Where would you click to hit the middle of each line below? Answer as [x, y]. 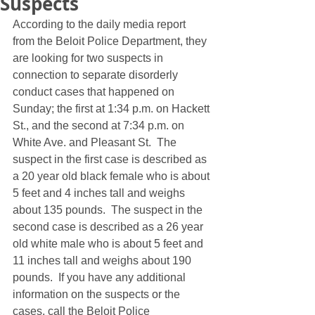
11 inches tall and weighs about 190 [103, 261]
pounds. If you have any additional [101, 277]
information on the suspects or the [98, 294]
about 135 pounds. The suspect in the [109, 210]
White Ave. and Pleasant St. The [96, 142]
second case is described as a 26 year [109, 227]
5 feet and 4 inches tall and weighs [100, 193]
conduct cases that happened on [95, 92]
